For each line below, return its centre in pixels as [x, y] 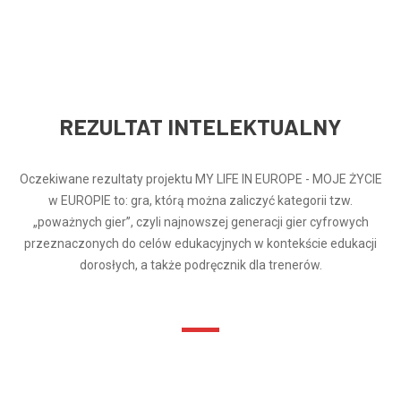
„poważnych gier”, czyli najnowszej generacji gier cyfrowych [200, 222]
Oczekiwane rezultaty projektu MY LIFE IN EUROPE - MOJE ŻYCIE [200, 179]
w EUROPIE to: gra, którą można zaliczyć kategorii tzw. [200, 200]
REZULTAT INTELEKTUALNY [200, 126]
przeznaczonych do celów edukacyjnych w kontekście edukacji [200, 243]
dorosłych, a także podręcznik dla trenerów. [200, 264]
